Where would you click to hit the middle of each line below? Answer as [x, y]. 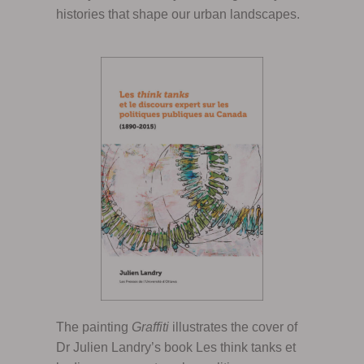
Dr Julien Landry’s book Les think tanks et [175, 348]
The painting [93, 327]
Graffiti [150, 327]
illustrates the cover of [233, 327]
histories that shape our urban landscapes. [178, 15]
